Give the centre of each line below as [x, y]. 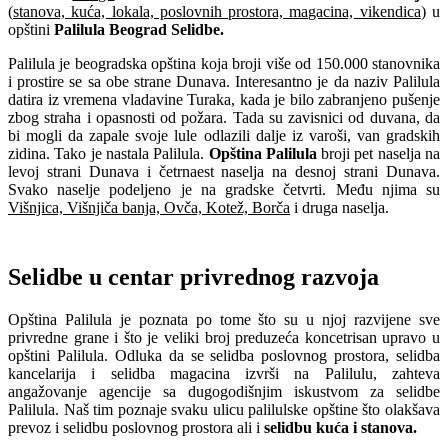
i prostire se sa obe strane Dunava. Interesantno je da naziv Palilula [224, 81]
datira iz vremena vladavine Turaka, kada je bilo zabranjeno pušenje [224, 99]
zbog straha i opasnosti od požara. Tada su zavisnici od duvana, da [224, 117]
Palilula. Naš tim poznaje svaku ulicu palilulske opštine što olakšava [224, 409]
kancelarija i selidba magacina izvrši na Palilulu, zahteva [224, 373]
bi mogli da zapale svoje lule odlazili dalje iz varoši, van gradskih [224, 135]
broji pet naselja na [378, 153]
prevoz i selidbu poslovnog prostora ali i [136, 427]
